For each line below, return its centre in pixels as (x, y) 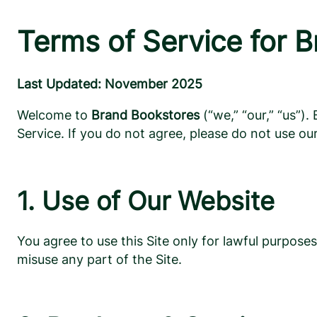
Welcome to (54, 115)
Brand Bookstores (145, 115)
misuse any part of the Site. (99, 260)
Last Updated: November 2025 (110, 84)
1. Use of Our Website (146, 201)
